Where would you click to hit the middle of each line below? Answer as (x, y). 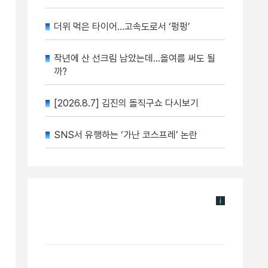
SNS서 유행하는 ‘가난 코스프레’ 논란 (126, 135)
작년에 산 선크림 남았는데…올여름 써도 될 (135, 58)
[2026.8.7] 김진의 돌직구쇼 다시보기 (126, 103)
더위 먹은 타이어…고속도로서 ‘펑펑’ (122, 27)
